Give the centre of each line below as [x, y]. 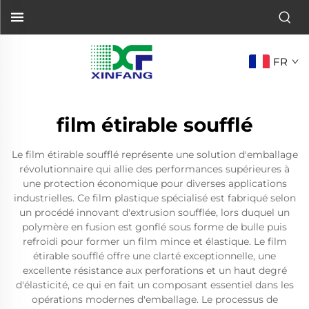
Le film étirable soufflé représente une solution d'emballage [154, 154]
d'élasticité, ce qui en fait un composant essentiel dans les [154, 285]
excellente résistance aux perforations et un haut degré [154, 270]
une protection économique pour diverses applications [154, 183]
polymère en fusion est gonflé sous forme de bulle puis [154, 227]
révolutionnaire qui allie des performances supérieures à [154, 169]
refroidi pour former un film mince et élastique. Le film [154, 241]
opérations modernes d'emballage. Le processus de [154, 299]
